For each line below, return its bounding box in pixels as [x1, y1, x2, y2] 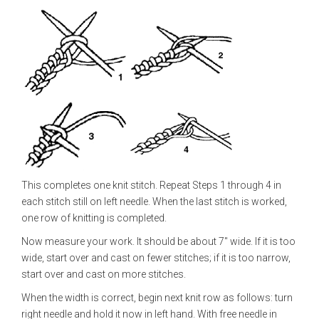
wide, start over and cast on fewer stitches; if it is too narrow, [21, 252, 291, 263]
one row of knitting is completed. [21, 212, 167, 224]
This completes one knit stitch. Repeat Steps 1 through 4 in [21, 179, 281, 191]
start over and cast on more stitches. [21, 268, 186, 280]
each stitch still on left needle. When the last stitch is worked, [21, 196, 287, 207]
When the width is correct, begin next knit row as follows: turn [21, 292, 293, 303]
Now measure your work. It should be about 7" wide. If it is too [21, 236, 296, 247]
